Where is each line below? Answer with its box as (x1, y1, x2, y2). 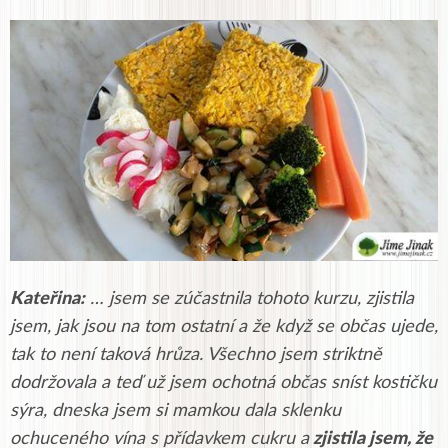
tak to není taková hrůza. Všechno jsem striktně (10, 345, 382, 364)
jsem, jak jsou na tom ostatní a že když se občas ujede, (10, 317, 438, 336)
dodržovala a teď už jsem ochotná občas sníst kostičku (10, 373, 437, 392)
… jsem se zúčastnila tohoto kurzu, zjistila (85, 289, 414, 308)
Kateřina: (10, 289, 85, 308)
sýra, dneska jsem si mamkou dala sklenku (10, 401, 341, 420)
